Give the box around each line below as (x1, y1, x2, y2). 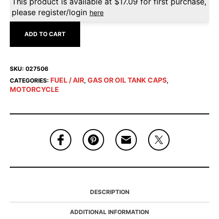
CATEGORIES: (10, 77, 50, 84)
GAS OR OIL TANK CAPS (88, 76, 167, 84)
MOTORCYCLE (10, 85, 59, 93)
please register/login (12, 7, 89, 17)
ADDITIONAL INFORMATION (70, 208, 149, 216)
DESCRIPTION (89, 188, 130, 196)
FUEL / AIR (50, 76, 84, 84)
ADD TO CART (24, 30, 66, 38)
